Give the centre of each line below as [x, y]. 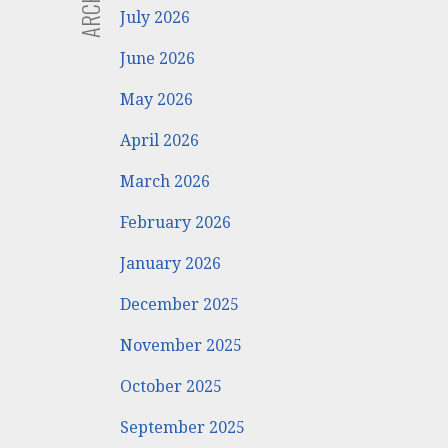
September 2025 [183, 427]
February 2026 [176, 222]
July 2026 [155, 17]
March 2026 [165, 181]
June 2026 [158, 58]
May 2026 [157, 99]
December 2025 [180, 304]
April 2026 [160, 140]
